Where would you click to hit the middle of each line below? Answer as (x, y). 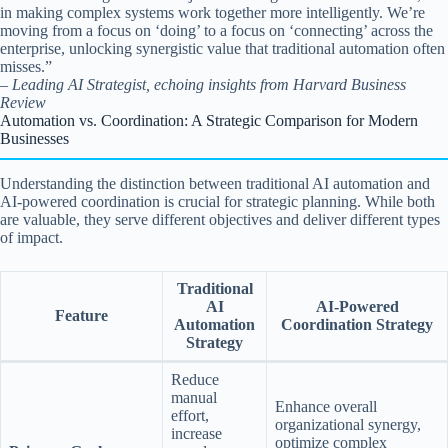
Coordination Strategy (357, 324)
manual (194, 397)
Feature (81, 315)
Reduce (195, 379)
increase (196, 433)
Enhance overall (326, 406)
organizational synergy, (348, 424)
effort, (190, 415)
